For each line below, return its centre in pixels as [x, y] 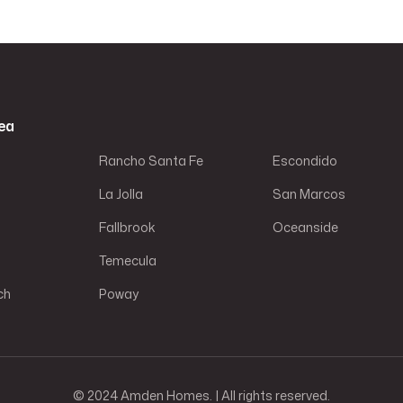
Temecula [128, 260]
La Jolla [121, 193]
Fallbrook [128, 227]
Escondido [304, 160]
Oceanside [305, 227]
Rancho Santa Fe [152, 160]
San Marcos [309, 193]
